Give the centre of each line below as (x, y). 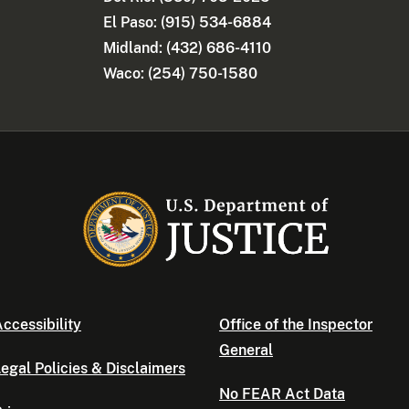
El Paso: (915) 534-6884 (188, 23)
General (246, 351)
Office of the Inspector (296, 325)
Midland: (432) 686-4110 (188, 48)
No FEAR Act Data (282, 394)
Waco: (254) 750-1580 (181, 74)
